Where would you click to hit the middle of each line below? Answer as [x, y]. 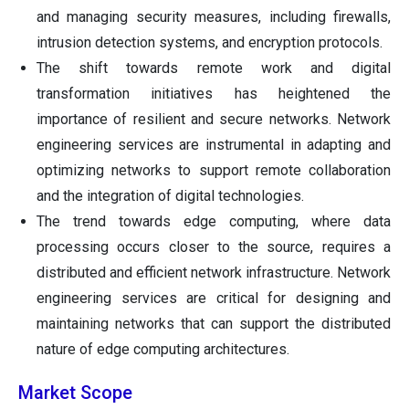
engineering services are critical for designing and [214, 299]
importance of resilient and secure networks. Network [214, 120]
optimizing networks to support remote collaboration [214, 171]
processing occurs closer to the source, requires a [214, 247]
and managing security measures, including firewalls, [214, 17]
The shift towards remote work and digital [214, 68]
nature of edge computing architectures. [163, 350]
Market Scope [75, 393]
